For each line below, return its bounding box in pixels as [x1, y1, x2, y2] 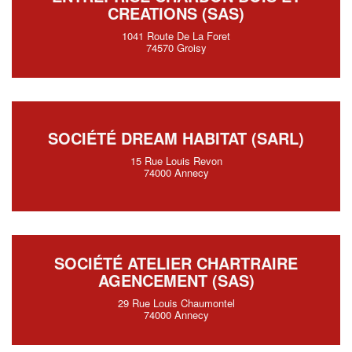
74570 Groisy [145, 40, 207, 55]
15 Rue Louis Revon [130, 153, 222, 168]
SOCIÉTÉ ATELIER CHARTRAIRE [54, 251, 298, 274]
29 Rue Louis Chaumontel [117, 295, 235, 310]
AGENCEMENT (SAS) [97, 269, 255, 291]
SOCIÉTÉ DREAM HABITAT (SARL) [48, 126, 304, 149]
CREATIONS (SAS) [108, 2, 244, 24]
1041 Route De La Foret [122, 28, 230, 43]
